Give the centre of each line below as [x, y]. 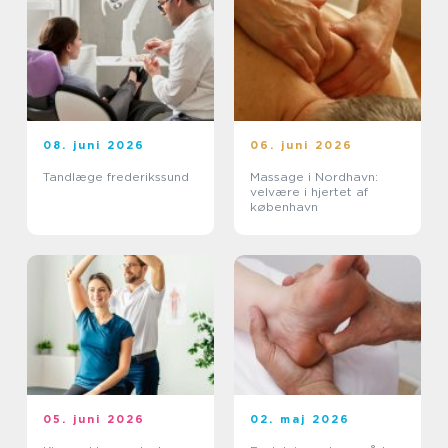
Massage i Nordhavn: [314, 177]
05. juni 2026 [94, 419]
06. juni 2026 [302, 145]
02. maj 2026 [300, 419]
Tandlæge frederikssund [116, 177]
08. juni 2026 [94, 145]
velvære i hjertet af [309, 192]
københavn [284, 207]
